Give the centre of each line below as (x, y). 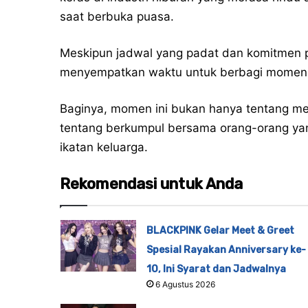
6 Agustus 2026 (185, 285)
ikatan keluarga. (104, 147)
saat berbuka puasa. (117, 17)
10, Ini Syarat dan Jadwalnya (216, 269)
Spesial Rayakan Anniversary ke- (226, 250)
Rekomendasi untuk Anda (152, 184)
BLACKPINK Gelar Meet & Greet (220, 231)
